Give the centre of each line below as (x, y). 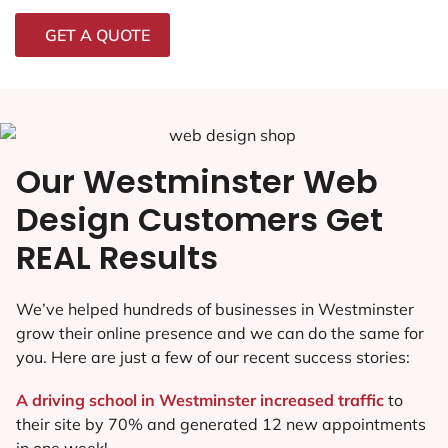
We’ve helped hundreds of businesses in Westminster (215, 308)
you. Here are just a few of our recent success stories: (213, 356)
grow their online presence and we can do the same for (220, 332)
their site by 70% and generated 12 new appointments (221, 423)
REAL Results (117, 257)
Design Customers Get (199, 219)
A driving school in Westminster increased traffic (202, 399)
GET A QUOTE (97, 34)
